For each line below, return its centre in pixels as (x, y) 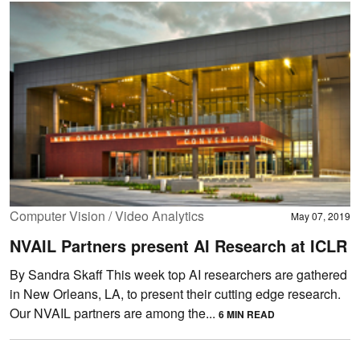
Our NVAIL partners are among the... (114, 313)
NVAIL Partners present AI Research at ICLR (178, 245)
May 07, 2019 (321, 215)
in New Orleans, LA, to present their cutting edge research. (175, 293)
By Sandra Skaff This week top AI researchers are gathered (178, 274)
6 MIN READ (247, 314)
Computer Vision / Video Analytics (107, 215)
